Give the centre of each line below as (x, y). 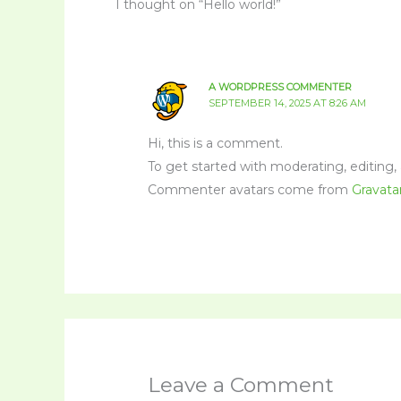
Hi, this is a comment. (216, 144)
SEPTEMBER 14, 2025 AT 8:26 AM (287, 103)
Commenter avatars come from (250, 190)
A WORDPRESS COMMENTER (280, 87)
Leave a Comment (241, 385)
